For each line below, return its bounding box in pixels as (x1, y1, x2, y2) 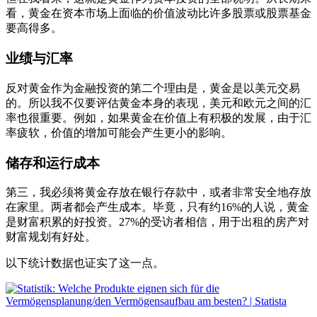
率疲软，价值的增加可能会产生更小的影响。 (6, 126, 232, 139)
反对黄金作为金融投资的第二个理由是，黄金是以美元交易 (6, 81, 300, 94)
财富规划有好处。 (6, 231, 96, 243)
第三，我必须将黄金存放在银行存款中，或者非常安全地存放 (6, 186, 311, 199)
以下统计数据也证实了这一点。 (6, 257, 164, 270)
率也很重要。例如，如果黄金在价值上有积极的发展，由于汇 (6, 111, 311, 124)
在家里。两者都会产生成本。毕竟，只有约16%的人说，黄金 (6, 201, 309, 214)
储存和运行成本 (6, 155, 100, 171)
